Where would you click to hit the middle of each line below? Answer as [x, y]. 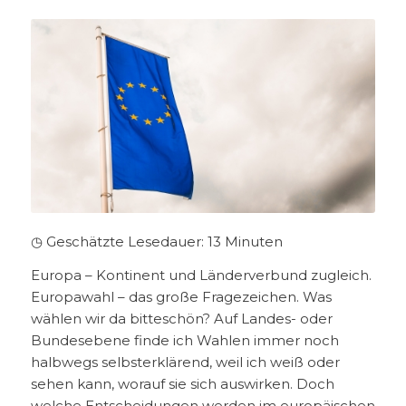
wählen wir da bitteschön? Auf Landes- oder [181, 318]
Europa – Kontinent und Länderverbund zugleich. [201, 275]
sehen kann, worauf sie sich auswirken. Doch [182, 383]
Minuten [253, 242]
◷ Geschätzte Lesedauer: [117, 242]
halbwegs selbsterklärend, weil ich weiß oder [185, 362]
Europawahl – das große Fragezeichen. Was [181, 296]
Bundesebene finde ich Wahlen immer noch [184, 340]
